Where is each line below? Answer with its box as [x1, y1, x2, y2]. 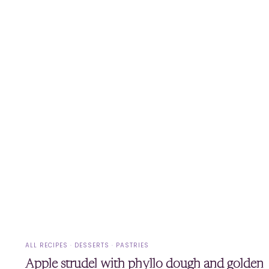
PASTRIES [116, 241, 150, 250]
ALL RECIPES [25, 241, 68, 250]
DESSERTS [74, 241, 110, 250]
